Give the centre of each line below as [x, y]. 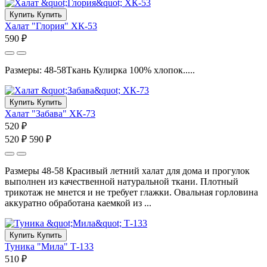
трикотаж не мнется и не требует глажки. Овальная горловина [131, 192]
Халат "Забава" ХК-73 [50, 113]
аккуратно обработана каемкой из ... [78, 203]
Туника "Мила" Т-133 [49, 246]
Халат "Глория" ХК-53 [51, 26]
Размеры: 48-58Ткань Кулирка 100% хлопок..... [100, 70]
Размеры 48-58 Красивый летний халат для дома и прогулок [127, 170]
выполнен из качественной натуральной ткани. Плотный [122, 181]
